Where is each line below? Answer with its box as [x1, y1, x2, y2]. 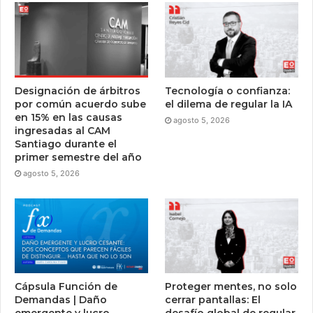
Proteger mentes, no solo [165, 280, 298, 293]
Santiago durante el [15, 137, 117, 150]
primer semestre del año [15, 150, 142, 163]
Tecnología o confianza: [165, 84, 291, 97]
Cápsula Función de [15, 280, 117, 293]
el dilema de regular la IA [165, 97, 293, 110]
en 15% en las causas [15, 110, 122, 124]
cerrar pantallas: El [165, 293, 261, 307]
